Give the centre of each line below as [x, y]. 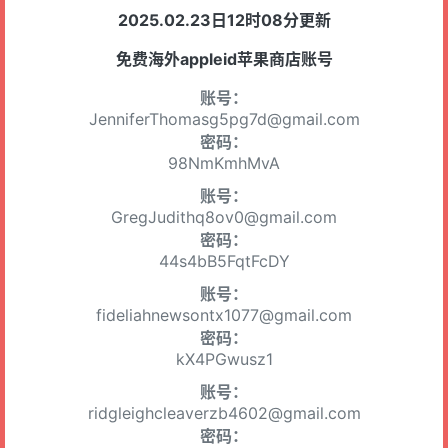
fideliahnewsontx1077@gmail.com [224, 315]
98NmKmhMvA [224, 163]
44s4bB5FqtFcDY [224, 261]
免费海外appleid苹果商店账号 [224, 59]
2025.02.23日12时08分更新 [224, 20]
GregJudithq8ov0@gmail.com [224, 217]
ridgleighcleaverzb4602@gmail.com [224, 413]
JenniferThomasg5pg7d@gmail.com [224, 119]
